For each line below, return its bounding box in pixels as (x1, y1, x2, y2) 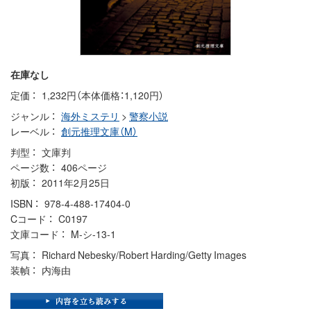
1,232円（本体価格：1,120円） (42, 87, 164, 102)
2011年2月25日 (42, 175, 110, 190)
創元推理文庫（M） (61, 124, 137, 138)
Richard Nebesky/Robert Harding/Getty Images (42, 247, 246, 262)
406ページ (61, 160, 107, 174)
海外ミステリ (61, 108, 119, 123)
